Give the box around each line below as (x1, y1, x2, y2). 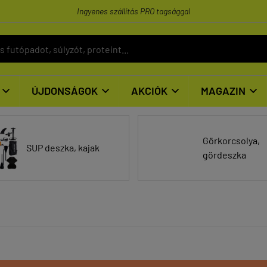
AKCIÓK (131, 84, 167, 97)
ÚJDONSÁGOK (32, 84, 98, 97)
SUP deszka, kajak (26, 142, 100, 153)
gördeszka (203, 149, 246, 160)
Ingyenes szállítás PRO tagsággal (77, 6, 190, 16)
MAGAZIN (201, 84, 246, 97)
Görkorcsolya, (203, 135, 260, 146)
